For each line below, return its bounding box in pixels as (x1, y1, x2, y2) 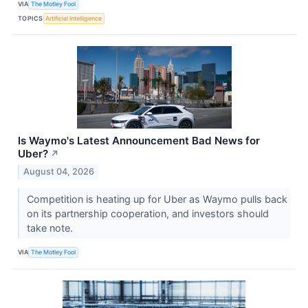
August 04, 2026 (23, 166, 95, 177)
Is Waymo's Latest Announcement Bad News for (18, 134, 260, 148)
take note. (26, 221, 76, 234)
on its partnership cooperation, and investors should (26, 207, 269, 219)
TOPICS (18, 14, 43, 22)
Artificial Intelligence (45, 14, 102, 22)
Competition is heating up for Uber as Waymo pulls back (26, 192, 287, 205)
